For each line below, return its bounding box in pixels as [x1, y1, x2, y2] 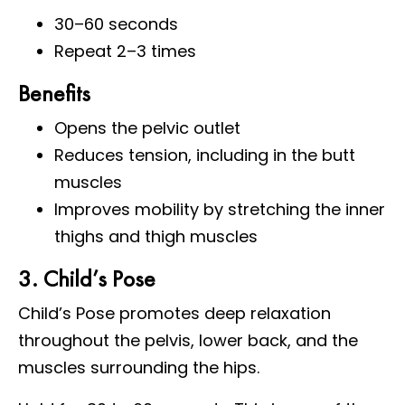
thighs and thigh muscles [54, 224, 258, 248]
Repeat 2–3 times [54, 39, 196, 62]
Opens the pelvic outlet [54, 116, 240, 139]
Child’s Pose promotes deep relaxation [18, 301, 331, 325]
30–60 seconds [54, 12, 178, 35]
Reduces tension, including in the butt [54, 143, 355, 166]
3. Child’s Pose [18, 262, 155, 294]
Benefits [18, 77, 90, 108]
